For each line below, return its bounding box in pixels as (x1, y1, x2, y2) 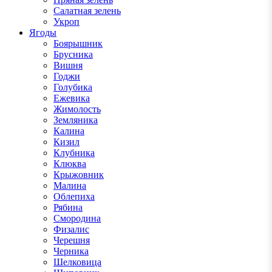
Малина (53, 180, 86, 191)
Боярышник (53, 38, 103, 49)
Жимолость (53, 104, 101, 115)
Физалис (53, 224, 89, 235)
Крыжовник (53, 169, 104, 180)
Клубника (53, 148, 95, 158)
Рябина (53, 202, 83, 213)
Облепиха (53, 191, 95, 202)
